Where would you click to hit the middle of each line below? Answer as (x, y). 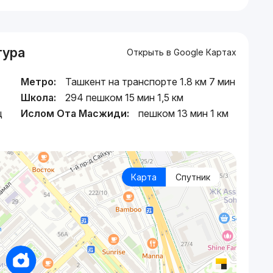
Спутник (193, 177)
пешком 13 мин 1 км (183, 113)
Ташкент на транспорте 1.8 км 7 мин (150, 81)
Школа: (38, 97)
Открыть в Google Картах (181, 52)
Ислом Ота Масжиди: (75, 113)
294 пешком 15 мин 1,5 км (124, 97)
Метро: (38, 81)
